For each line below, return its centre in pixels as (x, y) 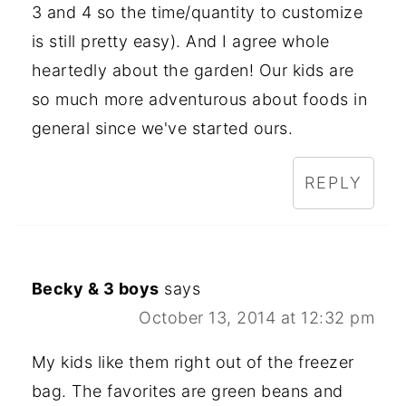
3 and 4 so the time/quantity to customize (197, 13)
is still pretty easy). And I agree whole (180, 42)
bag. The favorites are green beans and (187, 391)
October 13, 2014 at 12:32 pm (257, 318)
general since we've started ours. (162, 129)
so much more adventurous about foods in (199, 100)
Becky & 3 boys (95, 289)
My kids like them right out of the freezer (193, 362)
